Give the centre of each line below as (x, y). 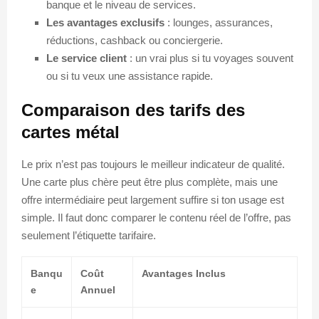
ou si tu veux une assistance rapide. (130, 75)
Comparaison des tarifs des (133, 110)
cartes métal (70, 132)
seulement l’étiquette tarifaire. (89, 235)
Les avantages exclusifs (105, 22)
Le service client (87, 58)
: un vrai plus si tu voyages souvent (210, 58)
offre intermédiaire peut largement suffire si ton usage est (153, 199)
